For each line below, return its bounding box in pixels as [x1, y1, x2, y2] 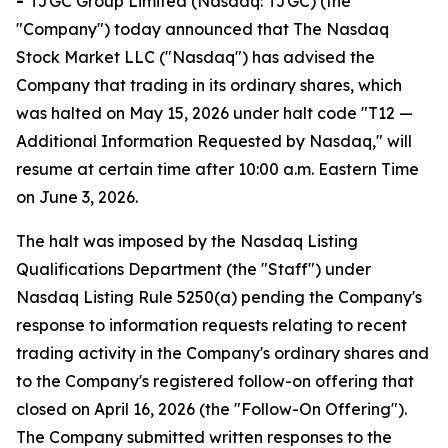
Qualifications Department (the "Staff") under [16, 259, 371, 279]
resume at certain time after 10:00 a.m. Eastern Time [16, 159, 419, 179]
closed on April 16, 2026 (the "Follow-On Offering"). [16, 399, 407, 419]
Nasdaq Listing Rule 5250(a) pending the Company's [16, 287, 422, 307]
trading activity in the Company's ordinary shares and [16, 343, 429, 363]
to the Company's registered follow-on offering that [16, 371, 414, 391]
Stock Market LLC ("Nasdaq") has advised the [16, 47, 375, 67]
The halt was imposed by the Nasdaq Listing [16, 231, 358, 251]
